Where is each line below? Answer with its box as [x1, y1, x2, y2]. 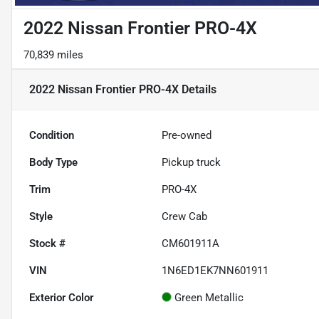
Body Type [29, 156, 78, 169]
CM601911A [162, 237, 220, 251]
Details [179, 83, 216, 97]
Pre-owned [162, 129, 212, 142]
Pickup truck [162, 156, 221, 169]
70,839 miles [23, 48, 83, 62]
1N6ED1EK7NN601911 [162, 264, 269, 278]
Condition [29, 129, 74, 142]
